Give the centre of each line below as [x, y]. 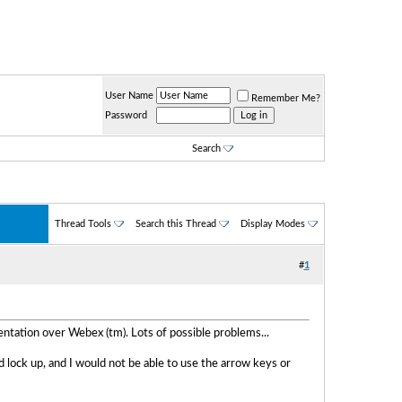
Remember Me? [285, 98]
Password [126, 115]
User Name [129, 96]
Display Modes [272, 224]
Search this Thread [175, 224]
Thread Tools [83, 224]
